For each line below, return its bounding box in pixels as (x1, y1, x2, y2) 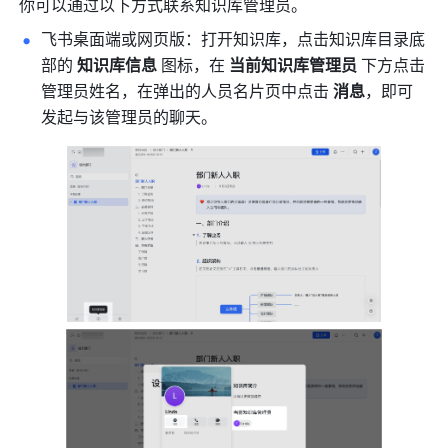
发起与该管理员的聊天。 (41, 104, 218, 128)
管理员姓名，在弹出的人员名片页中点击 (41, 78, 334, 102)
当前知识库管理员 (229, 52, 358, 76)
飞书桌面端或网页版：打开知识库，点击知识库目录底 (41, 26, 426, 50)
